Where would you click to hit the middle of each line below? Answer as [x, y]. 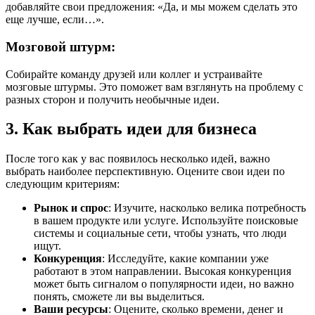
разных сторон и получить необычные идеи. [112, 99]
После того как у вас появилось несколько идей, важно [138, 159]
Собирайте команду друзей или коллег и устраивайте [134, 74]
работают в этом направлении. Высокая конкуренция [162, 271]
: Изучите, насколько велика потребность [207, 208]
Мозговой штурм [58, 46]
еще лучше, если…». [56, 20]
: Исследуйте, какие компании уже [185, 259]
